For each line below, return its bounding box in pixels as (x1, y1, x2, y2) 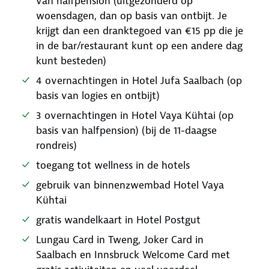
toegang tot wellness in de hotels (36, 159, 190, 172)
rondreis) (36, 139, 77, 152)
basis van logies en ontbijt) (36, 89, 160, 102)
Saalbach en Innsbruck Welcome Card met (36, 248, 230, 261)
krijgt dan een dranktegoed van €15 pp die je (36, 24, 243, 37)
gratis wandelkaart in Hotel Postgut (36, 213, 201, 226)
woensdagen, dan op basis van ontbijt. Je (36, 9, 227, 22)
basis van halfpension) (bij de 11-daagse (36, 124, 217, 137)
